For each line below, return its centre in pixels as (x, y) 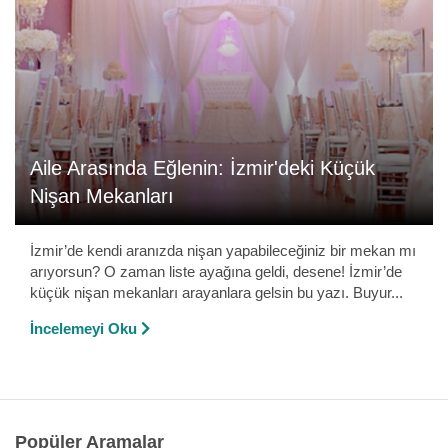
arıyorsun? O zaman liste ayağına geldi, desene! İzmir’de (216, 271)
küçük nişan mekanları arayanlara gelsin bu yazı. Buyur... (216, 292)
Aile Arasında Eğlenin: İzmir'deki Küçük (202, 168)
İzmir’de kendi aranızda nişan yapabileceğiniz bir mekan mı (223, 250)
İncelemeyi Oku (83, 328)
